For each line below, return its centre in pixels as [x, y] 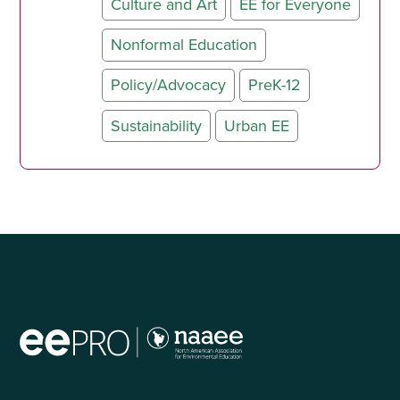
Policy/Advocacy [168, 84]
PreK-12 [274, 84]
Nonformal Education [183, 44]
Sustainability [156, 125]
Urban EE [256, 125]
